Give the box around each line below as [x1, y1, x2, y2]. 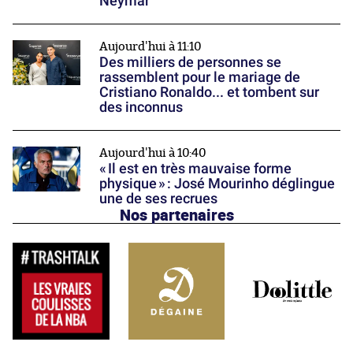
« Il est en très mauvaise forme [99, 159, 292, 176]
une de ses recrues [99, 189, 217, 206]
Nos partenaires [119, 203, 234, 225]
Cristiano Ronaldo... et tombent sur [99, 83, 319, 100]
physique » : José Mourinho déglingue [99, 174, 335, 191]
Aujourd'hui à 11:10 [99, 40, 202, 53]
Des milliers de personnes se [99, 53, 281, 70]
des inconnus [99, 98, 183, 115]
